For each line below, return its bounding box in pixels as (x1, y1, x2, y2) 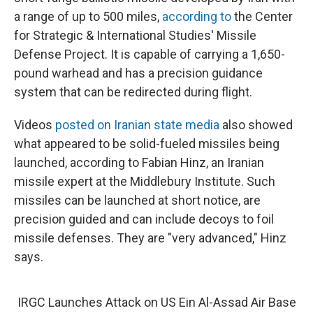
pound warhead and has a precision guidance (14, 65, 263, 80)
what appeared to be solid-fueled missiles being (14, 136, 279, 151)
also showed (219, 117, 293, 132)
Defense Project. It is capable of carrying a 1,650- (14, 46, 285, 61)
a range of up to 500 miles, (14, 8, 162, 24)
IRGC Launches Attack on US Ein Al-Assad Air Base (17, 294, 296, 310)
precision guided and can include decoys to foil (14, 211, 274, 226)
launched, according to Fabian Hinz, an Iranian (14, 154, 264, 170)
